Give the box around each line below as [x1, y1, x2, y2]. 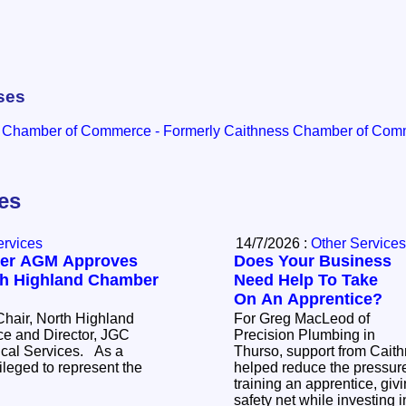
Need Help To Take [234, 271, 378, 290]
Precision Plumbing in [234, 327, 375, 343]
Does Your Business [234, 252, 391, 271]
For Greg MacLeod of [234, 311, 370, 327]
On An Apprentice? [234, 290, 382, 309]
